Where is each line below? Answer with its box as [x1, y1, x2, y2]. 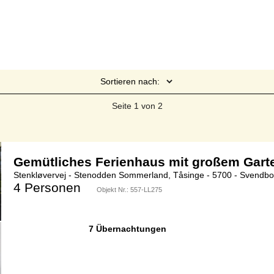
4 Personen [13, 180, 81, 195]
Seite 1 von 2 [111, 101, 163, 111]
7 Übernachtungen [88, 224, 166, 234]
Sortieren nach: [100, 76, 160, 87]
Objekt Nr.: [97, 186, 130, 194]
